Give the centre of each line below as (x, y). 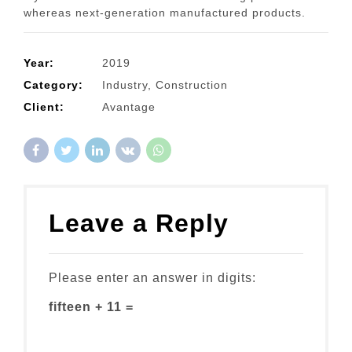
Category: (53, 84)
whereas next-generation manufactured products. (165, 12)
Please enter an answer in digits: (152, 277)
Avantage (129, 106)
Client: (44, 106)
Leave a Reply (143, 223)
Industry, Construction (165, 84)
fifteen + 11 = (91, 306)
